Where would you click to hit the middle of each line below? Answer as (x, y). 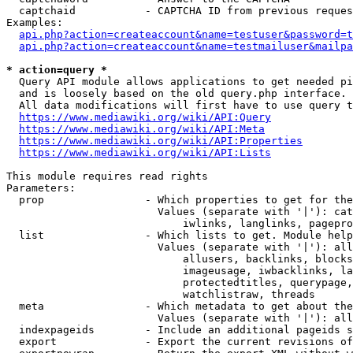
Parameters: (41, 188)
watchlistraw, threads (161, 294)
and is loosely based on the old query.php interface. (176, 93)
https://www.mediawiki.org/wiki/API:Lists (145, 152)
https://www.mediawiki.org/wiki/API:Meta (142, 129)
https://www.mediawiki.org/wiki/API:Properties (161, 141)
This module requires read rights (107, 176)
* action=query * (57, 70)
